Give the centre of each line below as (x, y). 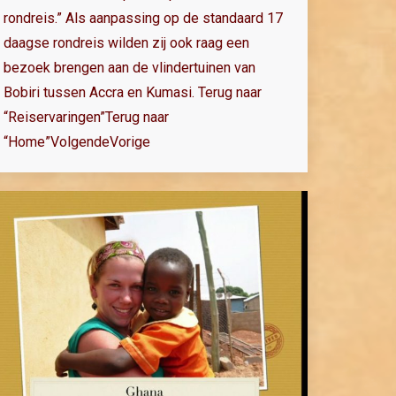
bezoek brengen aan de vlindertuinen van (129, 68)
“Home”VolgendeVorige (77, 142)
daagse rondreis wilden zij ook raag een (126, 43)
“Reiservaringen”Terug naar (86, 118)
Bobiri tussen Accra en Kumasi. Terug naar (133, 93)
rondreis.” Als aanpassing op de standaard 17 (143, 19)
